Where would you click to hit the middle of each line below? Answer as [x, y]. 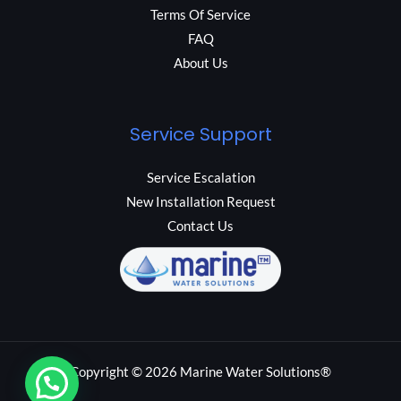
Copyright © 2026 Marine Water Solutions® [200, 371]
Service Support [200, 134]
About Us [200, 63]
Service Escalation [200, 177]
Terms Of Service [200, 14]
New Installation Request [200, 201]
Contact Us [200, 226]
